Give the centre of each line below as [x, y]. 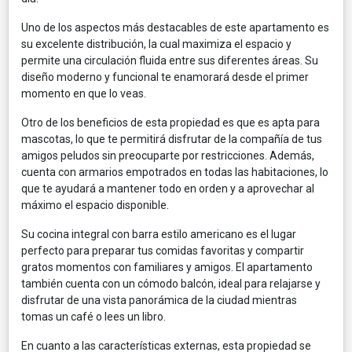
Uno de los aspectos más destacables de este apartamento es [175, 27]
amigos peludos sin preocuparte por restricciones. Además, [168, 155]
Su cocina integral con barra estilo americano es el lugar [159, 234]
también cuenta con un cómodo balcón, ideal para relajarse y [171, 283]
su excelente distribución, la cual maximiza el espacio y [156, 44]
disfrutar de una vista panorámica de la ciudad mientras [159, 300]
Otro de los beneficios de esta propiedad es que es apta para [170, 122]
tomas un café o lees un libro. [93, 316]
